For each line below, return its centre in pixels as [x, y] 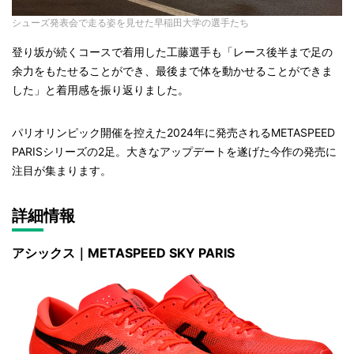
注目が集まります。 [62, 171]
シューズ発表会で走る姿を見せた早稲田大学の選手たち [130, 23]
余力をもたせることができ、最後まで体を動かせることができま [172, 71]
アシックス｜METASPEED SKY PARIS [123, 253]
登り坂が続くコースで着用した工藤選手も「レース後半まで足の [172, 52]
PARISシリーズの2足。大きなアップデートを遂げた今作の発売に [174, 152]
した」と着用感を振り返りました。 [100, 90]
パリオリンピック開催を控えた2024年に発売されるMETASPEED [173, 133]
